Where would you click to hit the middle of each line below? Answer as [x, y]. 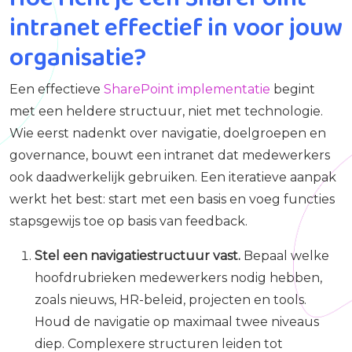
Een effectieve [57, 90]
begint [293, 90]
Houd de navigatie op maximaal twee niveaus [177, 322]
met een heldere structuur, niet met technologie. [166, 112]
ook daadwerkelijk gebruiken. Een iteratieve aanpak [173, 178]
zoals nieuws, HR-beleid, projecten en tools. [170, 300]
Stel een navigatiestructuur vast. [137, 256]
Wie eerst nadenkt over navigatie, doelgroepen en [168, 134]
